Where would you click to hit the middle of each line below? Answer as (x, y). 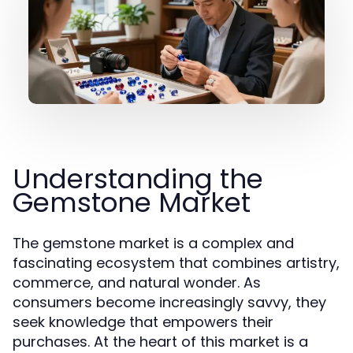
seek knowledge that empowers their (143, 322)
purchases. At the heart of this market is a (160, 342)
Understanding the (138, 179)
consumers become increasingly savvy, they (169, 302)
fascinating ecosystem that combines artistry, (176, 263)
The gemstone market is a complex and (153, 243)
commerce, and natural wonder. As (137, 282)
